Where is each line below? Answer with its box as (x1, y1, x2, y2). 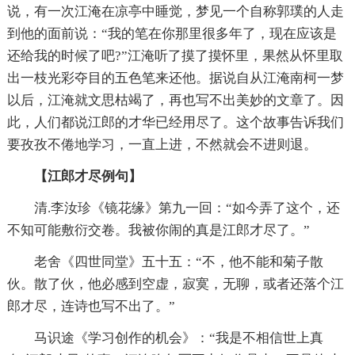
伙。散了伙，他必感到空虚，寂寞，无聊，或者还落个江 (6, 276, 344, 292)
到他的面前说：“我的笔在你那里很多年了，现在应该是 (6, 25, 337, 41)
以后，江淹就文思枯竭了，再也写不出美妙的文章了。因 (6, 92, 344, 108)
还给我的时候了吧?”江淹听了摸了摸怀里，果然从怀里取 (6, 48, 343, 63)
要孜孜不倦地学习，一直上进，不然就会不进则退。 (6, 136, 317, 152)
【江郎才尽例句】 (33, 168, 142, 184)
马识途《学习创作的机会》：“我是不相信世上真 (33, 330, 323, 345)
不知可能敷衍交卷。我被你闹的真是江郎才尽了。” (6, 222, 310, 238)
